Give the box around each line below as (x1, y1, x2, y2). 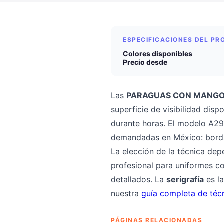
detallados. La (111, 174, 166, 184)
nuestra (111, 188, 141, 198)
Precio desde (123, 58, 167, 66)
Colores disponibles (123, 49, 192, 58)
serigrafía (166, 174, 204, 184)
